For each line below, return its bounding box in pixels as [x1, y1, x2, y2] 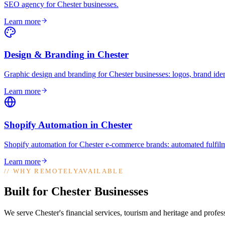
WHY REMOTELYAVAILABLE [13, 167, 124, 175]
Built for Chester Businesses [4, 185, 148, 198]
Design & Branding [4, 49, 84, 60]
